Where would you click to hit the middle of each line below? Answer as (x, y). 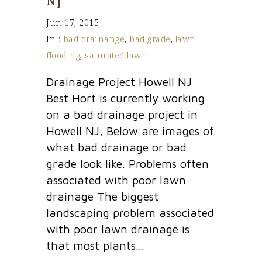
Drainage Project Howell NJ (119, 81)
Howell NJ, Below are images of (130, 130)
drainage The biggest (102, 196)
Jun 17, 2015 (73, 22)
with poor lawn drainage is (118, 229)
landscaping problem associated (130, 212)
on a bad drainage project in (122, 114)
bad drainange (94, 39)
